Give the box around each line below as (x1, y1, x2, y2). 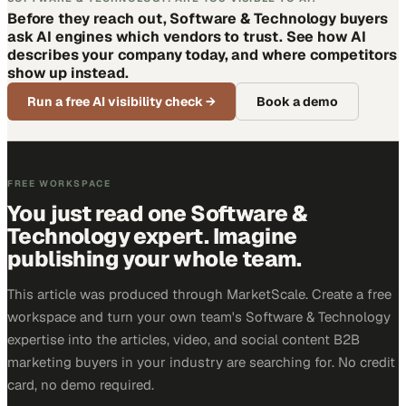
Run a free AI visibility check (27, 92, 203, 110)
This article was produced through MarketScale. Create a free (7, 285, 391, 303)
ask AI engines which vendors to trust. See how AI (7, 26, 367, 46)
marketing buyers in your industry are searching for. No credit (7, 353, 395, 371)
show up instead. (7, 63, 129, 82)
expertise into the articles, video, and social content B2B (7, 330, 360, 348)
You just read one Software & (7, 198, 308, 227)
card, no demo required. (7, 375, 154, 393)
